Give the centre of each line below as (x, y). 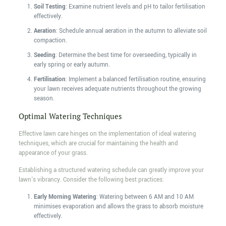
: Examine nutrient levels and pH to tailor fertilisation (135, 7)
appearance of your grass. (53, 153)
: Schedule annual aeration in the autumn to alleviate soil (131, 31)
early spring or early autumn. (72, 65)
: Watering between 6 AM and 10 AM (145, 197)
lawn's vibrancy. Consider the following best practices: (91, 180)
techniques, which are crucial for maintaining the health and (98, 144)
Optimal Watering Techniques (70, 116)
